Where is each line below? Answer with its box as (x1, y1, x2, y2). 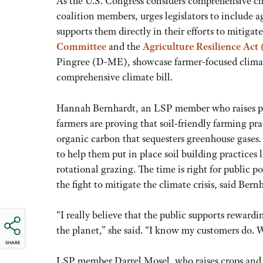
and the (106, 40, 143, 53)
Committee (56, 40, 106, 53)
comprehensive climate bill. (56, 70, 173, 84)
